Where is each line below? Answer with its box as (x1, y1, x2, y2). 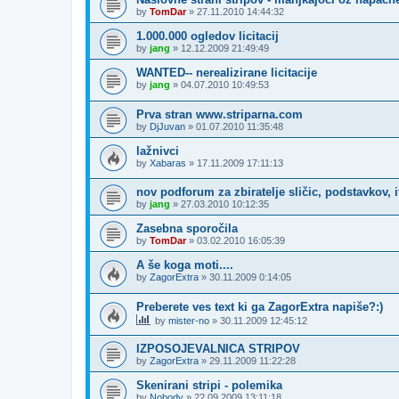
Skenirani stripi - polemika (136, 378, 282, 392)
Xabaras (150, 157, 186, 168)
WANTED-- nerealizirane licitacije (136, 65, 317, 79)
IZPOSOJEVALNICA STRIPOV (136, 341, 300, 355)
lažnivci (136, 143, 179, 158)
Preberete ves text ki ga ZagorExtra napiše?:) (136, 299, 383, 313)
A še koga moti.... (136, 258, 233, 273)
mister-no (168, 314, 209, 326)
